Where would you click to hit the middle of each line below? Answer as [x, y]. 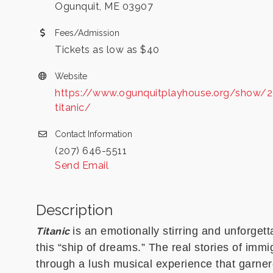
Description [74, 210]
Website [71, 76]
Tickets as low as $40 [107, 50]
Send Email [82, 165]
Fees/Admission [87, 33]
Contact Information [94, 134]
